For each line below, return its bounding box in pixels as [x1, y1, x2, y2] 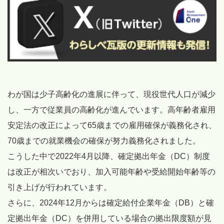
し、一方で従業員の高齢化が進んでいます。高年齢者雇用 [7, 105, 215, 114]
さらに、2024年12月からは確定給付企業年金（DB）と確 [7, 198, 214, 207]
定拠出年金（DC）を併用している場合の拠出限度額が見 [7, 214, 211, 223]
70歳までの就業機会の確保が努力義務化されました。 [7, 136, 200, 145]
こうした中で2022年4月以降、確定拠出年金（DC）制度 [7, 152, 210, 161]
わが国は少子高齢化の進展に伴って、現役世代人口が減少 [7, 90, 215, 99]
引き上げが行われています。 [7, 183, 111, 192]
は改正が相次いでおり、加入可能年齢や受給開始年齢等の [7, 167, 215, 176]
